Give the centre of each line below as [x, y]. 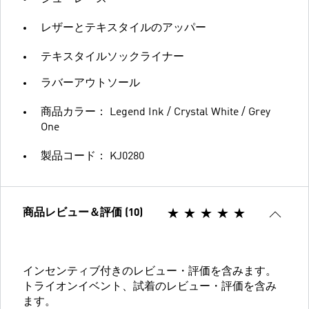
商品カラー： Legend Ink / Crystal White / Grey [156, 113]
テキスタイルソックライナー [112, 58]
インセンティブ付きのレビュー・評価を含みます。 [150, 272]
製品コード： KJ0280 [92, 157]
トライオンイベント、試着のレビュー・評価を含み [150, 287]
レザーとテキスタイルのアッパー [123, 29]
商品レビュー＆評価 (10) [83, 213]
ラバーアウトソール [90, 84]
